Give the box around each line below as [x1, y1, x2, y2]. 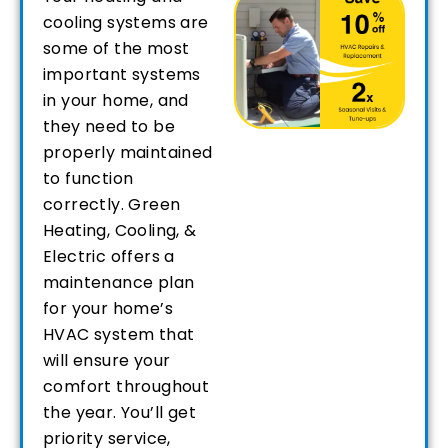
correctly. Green [43, 193, 181, 217]
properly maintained [43, 141, 213, 165]
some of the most [43, 37, 190, 61]
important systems [43, 63, 201, 87]
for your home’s [43, 297, 174, 321]
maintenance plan [43, 271, 195, 295]
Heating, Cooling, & [43, 219, 197, 243]
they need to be [43, 115, 176, 139]
